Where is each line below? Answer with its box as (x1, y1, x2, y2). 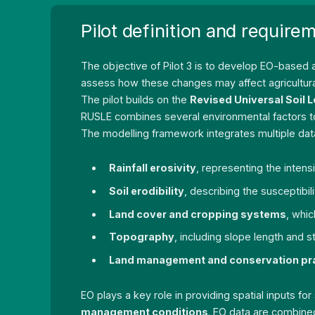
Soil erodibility (109, 185, 185, 198)
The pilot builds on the (81, 93, 191, 105)
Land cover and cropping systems (109, 207, 287, 220)
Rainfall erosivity (109, 162, 197, 174)
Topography (109, 231, 175, 243)
